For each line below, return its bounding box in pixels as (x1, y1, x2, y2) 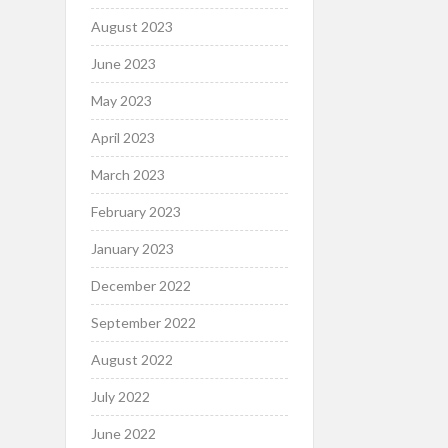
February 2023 (90, 202, 181, 220)
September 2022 (90, 313, 196, 331)
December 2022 (90, 276, 191, 294)
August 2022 (90, 350, 173, 368)
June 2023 (90, 54, 156, 72)
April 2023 (90, 128, 155, 146)
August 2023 (90, 17, 173, 35)
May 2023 (90, 91, 152, 109)
